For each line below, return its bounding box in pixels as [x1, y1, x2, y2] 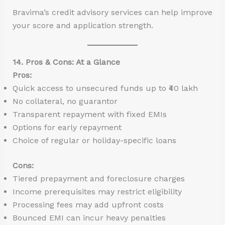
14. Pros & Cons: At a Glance [12, 57, 120, 67]
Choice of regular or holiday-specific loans [12, 136, 176, 146]
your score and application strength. [12, 20, 153, 30]
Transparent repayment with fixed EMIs [12, 109, 167, 120]
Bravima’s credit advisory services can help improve [12, 7, 212, 17]
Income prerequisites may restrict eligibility [12, 187, 182, 197]
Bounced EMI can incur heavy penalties [12, 213, 166, 223]
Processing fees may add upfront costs [12, 200, 164, 210]
